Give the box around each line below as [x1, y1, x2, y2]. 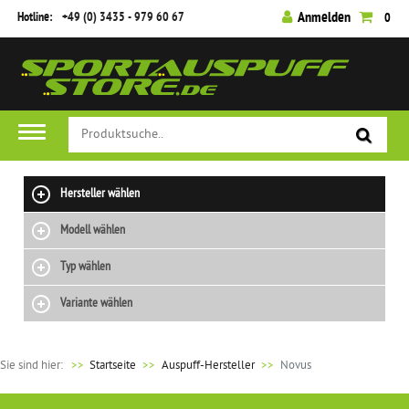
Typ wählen [60, 258, 111, 276]
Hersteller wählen [60, 185, 141, 203]
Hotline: [17, 9, 56, 26]
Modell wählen [60, 222, 126, 239]
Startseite [89, 358, 136, 373]
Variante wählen [60, 295, 133, 312]
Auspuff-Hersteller [162, 358, 255, 373]
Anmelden [298, 9, 351, 27]
